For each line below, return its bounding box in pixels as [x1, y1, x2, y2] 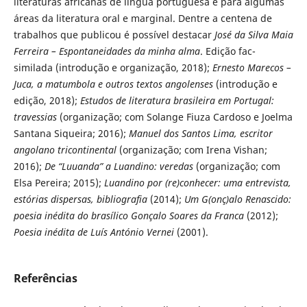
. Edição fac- [199, 45, 256, 58]
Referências [13, 271, 77, 286]
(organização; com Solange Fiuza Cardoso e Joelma [56, 110, 293, 124]
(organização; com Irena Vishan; [116, 143, 267, 157]
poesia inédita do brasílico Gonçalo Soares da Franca [13, 209, 244, 223]
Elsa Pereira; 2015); [13, 176, 104, 190]
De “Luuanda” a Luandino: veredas [44, 160, 193, 173]
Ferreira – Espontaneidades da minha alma [13, 45, 200, 58]
